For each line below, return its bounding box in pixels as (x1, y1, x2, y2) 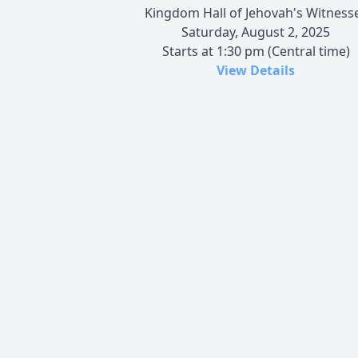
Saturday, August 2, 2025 (181, 22, 330, 41)
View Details (217, 61, 295, 79)
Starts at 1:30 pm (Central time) (161, 42, 350, 60)
